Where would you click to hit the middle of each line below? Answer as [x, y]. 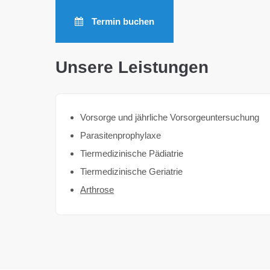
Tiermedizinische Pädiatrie [132, 153]
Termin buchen [122, 21]
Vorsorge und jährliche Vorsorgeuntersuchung [170, 117]
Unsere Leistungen [132, 67]
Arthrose [97, 190]
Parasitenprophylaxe [121, 135]
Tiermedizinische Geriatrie [131, 171]
